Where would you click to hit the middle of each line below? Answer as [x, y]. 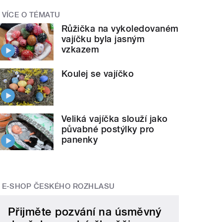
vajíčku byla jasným [103, 39]
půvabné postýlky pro [108, 129]
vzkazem [81, 50]
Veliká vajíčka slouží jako [115, 118]
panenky [80, 139]
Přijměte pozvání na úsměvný [85, 211]
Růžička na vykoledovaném [120, 29]
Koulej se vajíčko [98, 74]
